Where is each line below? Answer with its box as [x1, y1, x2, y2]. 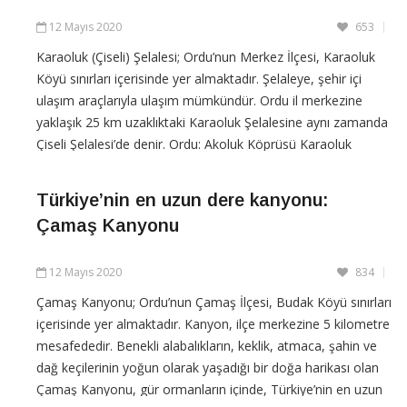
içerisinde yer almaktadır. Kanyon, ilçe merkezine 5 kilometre [36, 314, 390, 333]
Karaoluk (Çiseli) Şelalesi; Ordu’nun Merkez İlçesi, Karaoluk [36, 47, 375, 65]
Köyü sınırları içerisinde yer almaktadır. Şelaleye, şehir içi [36, 69, 362, 87]
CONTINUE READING [55, 207, 167, 223]
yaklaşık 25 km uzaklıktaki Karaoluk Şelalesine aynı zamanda [36, 113, 388, 131]
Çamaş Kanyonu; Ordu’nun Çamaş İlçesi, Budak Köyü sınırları [36, 293, 392, 311]
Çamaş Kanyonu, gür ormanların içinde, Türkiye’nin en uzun [36, 380, 382, 398]
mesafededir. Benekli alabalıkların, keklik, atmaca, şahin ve [36, 336, 377, 354]
